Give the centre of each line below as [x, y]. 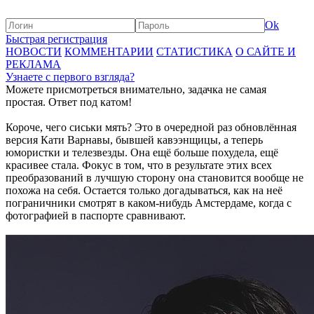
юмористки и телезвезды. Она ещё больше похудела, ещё [142, 152]
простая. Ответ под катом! [69, 102]
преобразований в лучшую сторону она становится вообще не [155, 178]
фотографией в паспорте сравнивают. [96, 216]
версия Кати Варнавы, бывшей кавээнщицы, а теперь [134, 140]
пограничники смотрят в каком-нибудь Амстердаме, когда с [149, 203]
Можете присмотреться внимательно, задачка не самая [136, 89]
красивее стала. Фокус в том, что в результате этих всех [139, 165]
